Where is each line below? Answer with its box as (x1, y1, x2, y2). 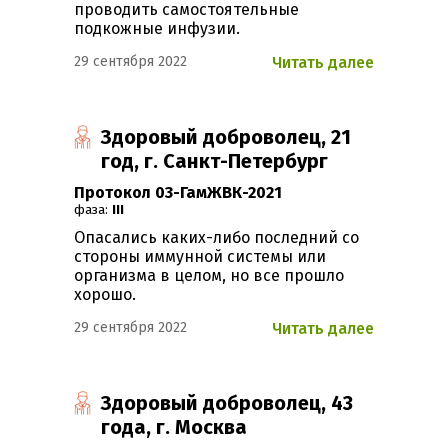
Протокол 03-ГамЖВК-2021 (74, 183, 282, 203)
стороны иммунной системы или (74, 247, 326, 267)
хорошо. (74, 285, 136, 305)
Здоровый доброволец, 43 (101, 391, 354, 416)
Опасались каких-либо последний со (74, 228, 359, 248)
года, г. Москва (101, 415, 248, 440)
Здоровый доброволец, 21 (101, 125, 352, 150)
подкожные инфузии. (74, 19, 240, 39)
